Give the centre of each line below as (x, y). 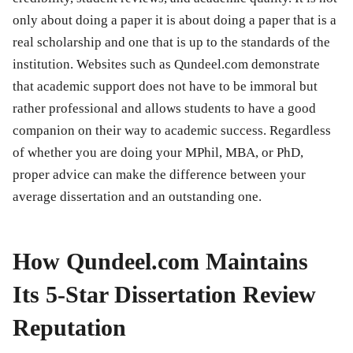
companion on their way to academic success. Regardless (172, 130)
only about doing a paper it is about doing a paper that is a (175, 20)
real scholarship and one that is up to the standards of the (171, 42)
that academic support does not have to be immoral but (165, 86)
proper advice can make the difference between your (159, 174)
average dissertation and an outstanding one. (137, 196)
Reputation (69, 327)
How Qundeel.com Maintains (160, 261)
